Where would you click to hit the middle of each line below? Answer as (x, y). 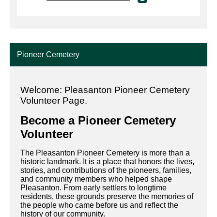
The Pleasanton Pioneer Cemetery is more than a (105, 153)
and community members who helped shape (96, 179)
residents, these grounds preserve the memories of (107, 197)
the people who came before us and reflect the (99, 205)
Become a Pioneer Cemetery (98, 121)
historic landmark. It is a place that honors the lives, (107, 162)
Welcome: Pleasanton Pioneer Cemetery (105, 90)
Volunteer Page (53, 101)
